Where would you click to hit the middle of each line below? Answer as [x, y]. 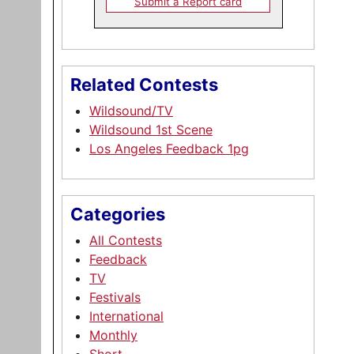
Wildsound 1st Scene [151, 130]
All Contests [126, 240]
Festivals [115, 297]
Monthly [113, 335]
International [126, 316]
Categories [118, 214]
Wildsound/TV [131, 111]
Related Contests [144, 85]
